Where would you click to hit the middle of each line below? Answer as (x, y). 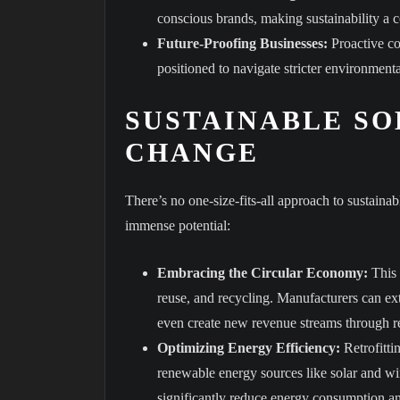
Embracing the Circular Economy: (262, 272)
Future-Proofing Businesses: (242, 43)
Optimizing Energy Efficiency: (249, 347)
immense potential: (178, 225)
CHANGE (192, 152)
